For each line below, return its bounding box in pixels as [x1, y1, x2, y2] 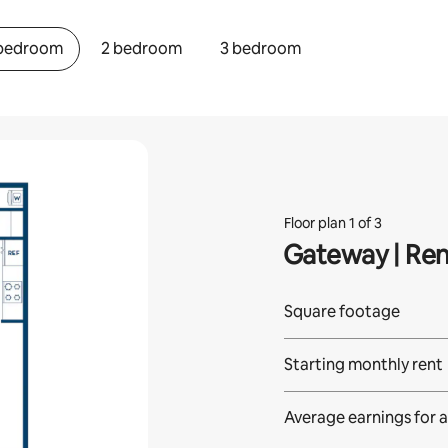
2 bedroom [101, 38, 183, 59]
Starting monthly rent [283, 354, 443, 375]
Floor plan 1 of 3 [283, 214, 382, 232]
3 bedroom [220, 38, 302, 59]
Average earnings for [283, 407, 436, 428]
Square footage [283, 301, 400, 322]
